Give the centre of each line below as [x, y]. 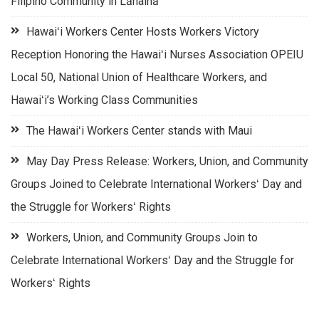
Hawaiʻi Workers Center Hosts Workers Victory [143, 32]
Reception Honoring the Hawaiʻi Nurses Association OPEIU [157, 55]
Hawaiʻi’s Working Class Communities [104, 100]
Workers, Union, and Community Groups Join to [142, 238]
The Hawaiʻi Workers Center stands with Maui [139, 131]
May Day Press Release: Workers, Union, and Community [167, 162]
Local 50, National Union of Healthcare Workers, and [139, 78]
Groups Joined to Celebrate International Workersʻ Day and [156, 184]
